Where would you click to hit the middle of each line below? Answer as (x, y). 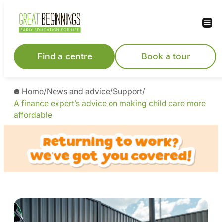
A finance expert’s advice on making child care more (110, 103)
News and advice (78, 91)
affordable (33, 115)
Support (128, 91)
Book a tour (166, 56)
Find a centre (64, 56)
